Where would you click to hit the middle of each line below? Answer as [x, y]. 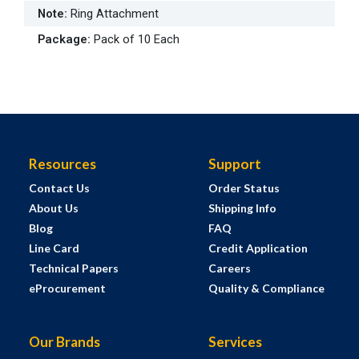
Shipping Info [242, 208]
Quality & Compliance [266, 288]
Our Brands [64, 342]
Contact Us [59, 188]
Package [63, 40]
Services [235, 342]
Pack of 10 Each [137, 40]
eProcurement [67, 288]
